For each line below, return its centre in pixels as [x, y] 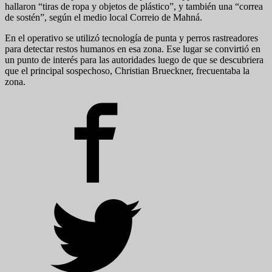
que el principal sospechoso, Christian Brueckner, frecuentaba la [127, 70]
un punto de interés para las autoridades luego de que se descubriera [134, 59]
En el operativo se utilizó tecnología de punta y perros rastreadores [131, 38]
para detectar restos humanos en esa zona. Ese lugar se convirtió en [133, 49]
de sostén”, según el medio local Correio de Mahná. [104, 17]
